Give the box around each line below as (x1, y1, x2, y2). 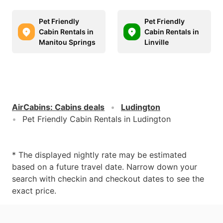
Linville (144, 38, 169, 46)
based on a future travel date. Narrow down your (12, 162, 197, 172)
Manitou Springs (39, 38, 96, 46)
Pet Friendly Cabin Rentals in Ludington (22, 114, 171, 124)
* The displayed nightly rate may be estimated (12, 150, 187, 160)
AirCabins (12, 102, 50, 112)
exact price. (12, 186, 56, 196)
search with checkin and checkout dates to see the (12, 174, 204, 184)
